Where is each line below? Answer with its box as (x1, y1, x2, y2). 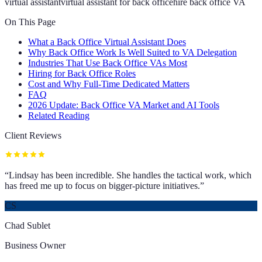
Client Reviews (5, 130, 61, 140)
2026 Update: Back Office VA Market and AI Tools (28, 99, 219, 110)
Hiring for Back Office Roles (28, 68, 136, 78)
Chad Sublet (5, 220, 50, 230)
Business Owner (5, 240, 65, 250)
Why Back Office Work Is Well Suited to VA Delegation (28, 47, 237, 57)
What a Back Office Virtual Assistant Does (28, 36, 186, 47)
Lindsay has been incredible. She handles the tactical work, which (9, 170, 251, 180)
